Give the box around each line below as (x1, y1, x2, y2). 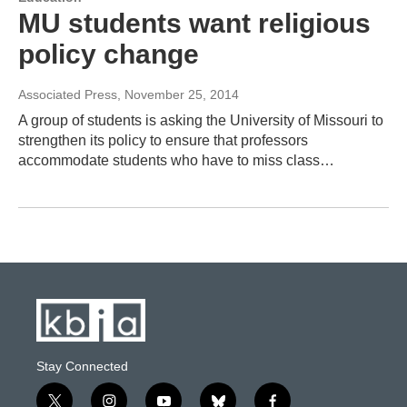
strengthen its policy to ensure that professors (18, 132, 308, 148)
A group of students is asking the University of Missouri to (18, 112, 383, 128)
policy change (18, 38, 199, 69)
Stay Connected (36, 359, 128, 374)
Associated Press (18, 86, 117, 102)
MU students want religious (18, 7, 371, 38)
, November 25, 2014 (117, 86, 239, 102)
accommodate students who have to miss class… (18, 152, 334, 168)
